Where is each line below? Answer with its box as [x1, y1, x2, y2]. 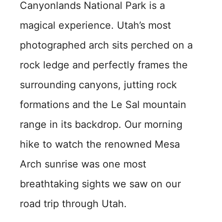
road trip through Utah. [20, 198, 127, 210]
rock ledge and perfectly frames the [20, 59, 188, 71]
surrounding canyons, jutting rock [20, 79, 177, 91]
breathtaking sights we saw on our [20, 178, 181, 190]
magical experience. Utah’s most [20, 19, 171, 31]
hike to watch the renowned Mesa [20, 138, 180, 150]
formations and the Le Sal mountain [20, 99, 186, 111]
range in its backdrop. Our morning [20, 118, 182, 130]
